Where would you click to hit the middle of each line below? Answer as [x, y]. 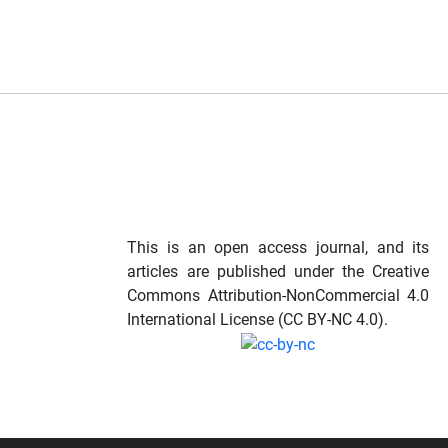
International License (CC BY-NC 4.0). [258, 319]
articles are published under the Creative [278, 271]
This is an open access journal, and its [278, 247]
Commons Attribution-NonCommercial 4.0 [278, 295]
